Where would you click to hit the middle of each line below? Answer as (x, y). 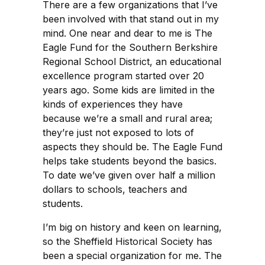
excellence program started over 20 (123, 75)
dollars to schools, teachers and (115, 189)
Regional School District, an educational (132, 61)
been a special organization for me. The (132, 255)
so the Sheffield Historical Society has (127, 241)
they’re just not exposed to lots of (118, 132)
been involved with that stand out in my (131, 19)
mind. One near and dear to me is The (127, 33)
